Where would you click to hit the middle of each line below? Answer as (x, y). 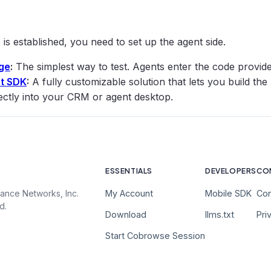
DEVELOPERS (231, 171)
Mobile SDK (228, 193)
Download (126, 214)
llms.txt (220, 214)
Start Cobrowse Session (155, 236)
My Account (129, 193)
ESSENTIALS (129, 171)
